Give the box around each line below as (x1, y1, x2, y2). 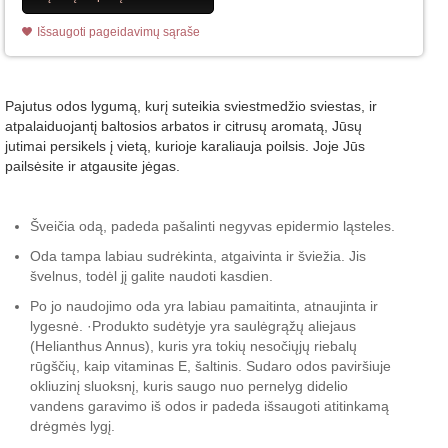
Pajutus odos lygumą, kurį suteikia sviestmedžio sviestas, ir (5, 97, 377, 114)
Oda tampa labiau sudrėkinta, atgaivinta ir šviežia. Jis (30, 247, 366, 264)
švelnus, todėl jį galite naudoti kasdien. (30, 267, 273, 284)
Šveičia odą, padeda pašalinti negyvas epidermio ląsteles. (30, 217, 395, 234)
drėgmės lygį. (30, 417, 115, 434)
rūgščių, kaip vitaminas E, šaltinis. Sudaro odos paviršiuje (30, 357, 391, 374)
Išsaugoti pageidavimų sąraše (37, 24, 200, 39)
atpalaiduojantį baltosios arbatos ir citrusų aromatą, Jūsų (5, 117, 362, 134)
